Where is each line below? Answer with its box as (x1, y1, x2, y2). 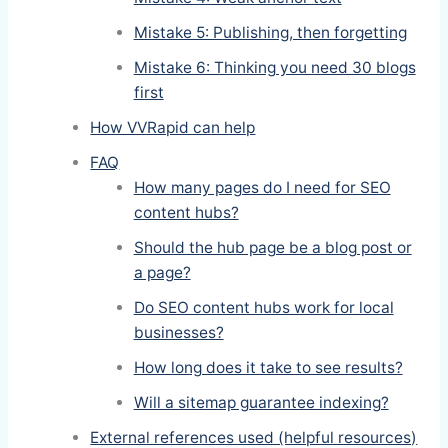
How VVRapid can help (90, 118, 256, 138)
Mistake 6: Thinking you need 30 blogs (133, 58, 416, 78)
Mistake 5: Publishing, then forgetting (133, 23, 407, 43)
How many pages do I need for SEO (133, 178, 391, 198)
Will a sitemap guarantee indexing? (133, 393, 389, 413)
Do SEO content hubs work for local (133, 298, 394, 318)
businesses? (133, 323, 224, 343)
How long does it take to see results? (133, 358, 403, 378)
